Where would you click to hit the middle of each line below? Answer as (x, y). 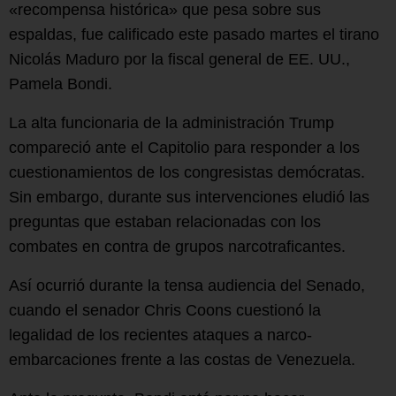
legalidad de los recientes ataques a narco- (160, 335)
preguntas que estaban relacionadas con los (165, 221)
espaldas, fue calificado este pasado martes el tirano (194, 34)
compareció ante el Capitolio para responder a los (184, 147)
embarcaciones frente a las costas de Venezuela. (182, 359)
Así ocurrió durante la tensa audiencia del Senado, (187, 285)
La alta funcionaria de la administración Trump (171, 122)
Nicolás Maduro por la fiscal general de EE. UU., (179, 59)
